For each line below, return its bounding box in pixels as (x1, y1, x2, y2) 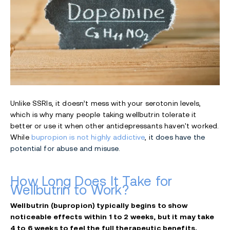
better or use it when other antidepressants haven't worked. (10, 122, 219, 130)
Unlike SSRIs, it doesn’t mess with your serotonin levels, (10, 99, 201, 108)
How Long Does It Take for (10, 174, 172, 189)
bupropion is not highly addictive (31, 133, 145, 142)
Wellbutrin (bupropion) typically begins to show (10, 201, 188, 210)
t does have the (150, 133, 205, 142)
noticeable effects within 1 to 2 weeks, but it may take (10, 213, 214, 221)
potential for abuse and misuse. (10, 144, 121, 153)
